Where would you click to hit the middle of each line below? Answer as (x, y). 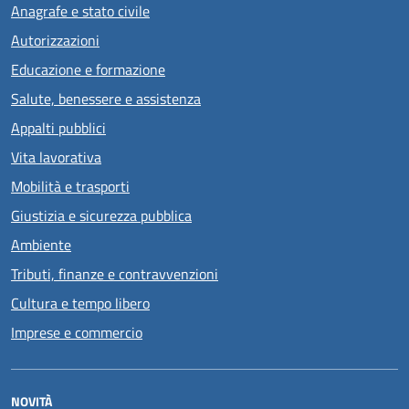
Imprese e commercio (77, 332)
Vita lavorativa (56, 157)
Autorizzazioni (55, 40)
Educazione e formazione (88, 69)
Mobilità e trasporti (70, 186)
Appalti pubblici (58, 128)
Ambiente (41, 245)
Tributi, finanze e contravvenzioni (115, 274)
